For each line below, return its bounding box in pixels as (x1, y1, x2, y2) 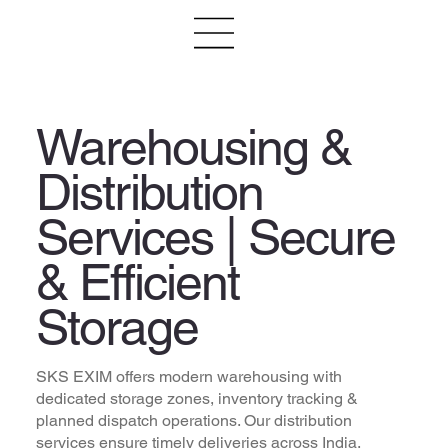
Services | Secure (35, 207, 395, 266)
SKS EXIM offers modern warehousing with (35, 366, 342, 386)
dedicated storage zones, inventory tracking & (35, 388, 358, 408)
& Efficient (35, 252, 239, 311)
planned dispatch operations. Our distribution (35, 410, 352, 430)
